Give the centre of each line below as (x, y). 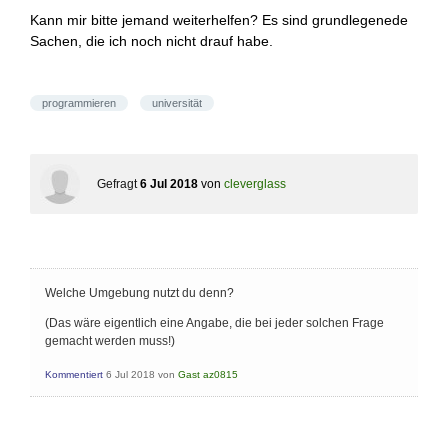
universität (177, 103)
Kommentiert (74, 374)
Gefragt (117, 184)
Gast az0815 (208, 374)
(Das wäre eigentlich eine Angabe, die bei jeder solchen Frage (214, 323)
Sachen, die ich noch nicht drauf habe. (151, 41)
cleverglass (255, 184)
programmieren (79, 103)
